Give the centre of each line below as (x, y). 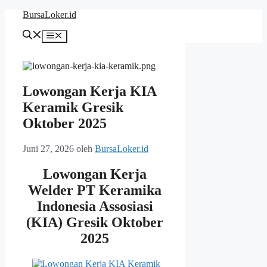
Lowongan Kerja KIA (89, 91)
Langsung (23, 14)
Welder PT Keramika (95, 190)
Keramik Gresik (73, 108)
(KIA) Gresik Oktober (95, 223)
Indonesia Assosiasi (95, 207)
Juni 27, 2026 (48, 149)
